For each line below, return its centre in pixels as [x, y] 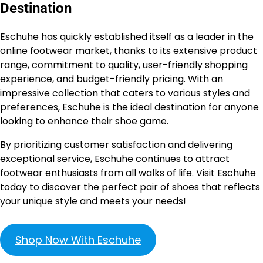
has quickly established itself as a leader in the [146, 37]
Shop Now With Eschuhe [78, 240]
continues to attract [181, 159]
